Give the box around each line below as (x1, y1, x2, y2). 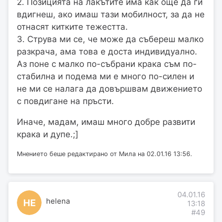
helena (46, 196, 70, 206)
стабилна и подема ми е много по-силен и (17, 71, 194, 81)
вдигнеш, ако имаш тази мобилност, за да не (17, 9, 205, 19)
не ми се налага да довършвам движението (17, 83, 202, 94)
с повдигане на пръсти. (17, 96, 114, 106)
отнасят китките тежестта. (17, 21, 128, 32)
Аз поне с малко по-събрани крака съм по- (17, 58, 197, 69)
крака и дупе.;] (17, 129, 78, 139)
